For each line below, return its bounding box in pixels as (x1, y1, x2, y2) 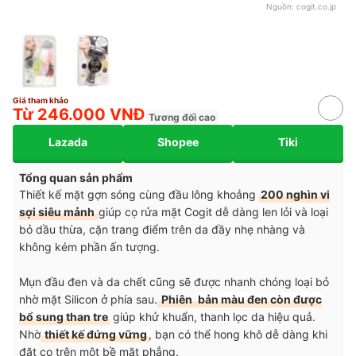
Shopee (157, 135, 199, 149)
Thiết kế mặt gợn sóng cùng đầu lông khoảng (19, 187, 259, 201)
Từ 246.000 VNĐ (13, 104, 145, 124)
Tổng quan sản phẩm (19, 170, 133, 184)
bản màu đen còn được (198, 292, 322, 306)
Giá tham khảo (13, 95, 68, 105)
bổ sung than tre (19, 309, 108, 323)
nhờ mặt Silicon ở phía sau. (19, 292, 157, 306)
